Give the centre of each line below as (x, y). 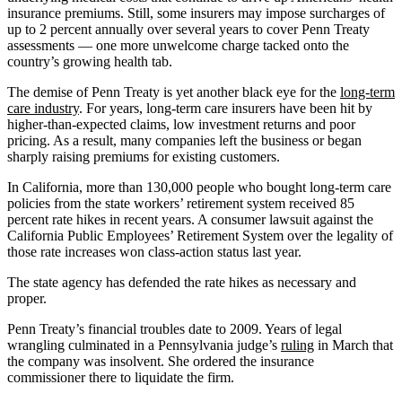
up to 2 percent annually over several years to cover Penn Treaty (188, 29)
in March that (354, 345)
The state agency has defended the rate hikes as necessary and (182, 282)
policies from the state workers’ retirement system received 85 (181, 203)
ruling (297, 345)
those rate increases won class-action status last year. (154, 251)
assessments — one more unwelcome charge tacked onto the (178, 45)
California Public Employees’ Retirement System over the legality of (200, 235)
